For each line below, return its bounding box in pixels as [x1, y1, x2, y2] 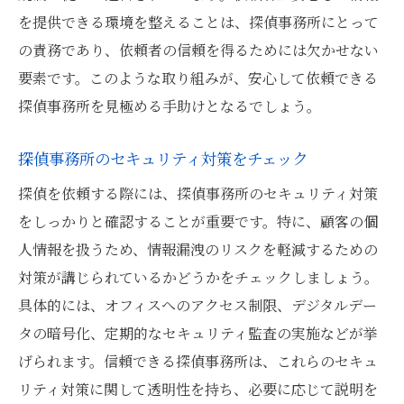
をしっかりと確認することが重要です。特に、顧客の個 [18, 211, 378, 232]
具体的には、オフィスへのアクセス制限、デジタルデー [18, 295, 377, 316]
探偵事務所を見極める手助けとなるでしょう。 [18, 96, 321, 116]
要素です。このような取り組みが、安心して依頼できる [18, 68, 378, 88]
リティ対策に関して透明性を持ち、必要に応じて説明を [18, 379, 378, 399]
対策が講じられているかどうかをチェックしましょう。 [18, 267, 379, 288]
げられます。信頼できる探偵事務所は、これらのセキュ [18, 351, 378, 372]
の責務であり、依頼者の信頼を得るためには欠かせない [18, 40, 379, 60]
